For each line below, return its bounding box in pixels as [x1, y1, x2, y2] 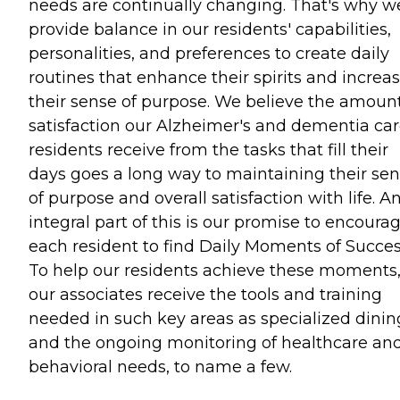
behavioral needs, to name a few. [29, 356, 292, 377]
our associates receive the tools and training [29, 284, 382, 304]
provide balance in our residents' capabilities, [29, 19, 391, 39]
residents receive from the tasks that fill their [29, 139, 388, 160]
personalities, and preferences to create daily [29, 43, 389, 63]
